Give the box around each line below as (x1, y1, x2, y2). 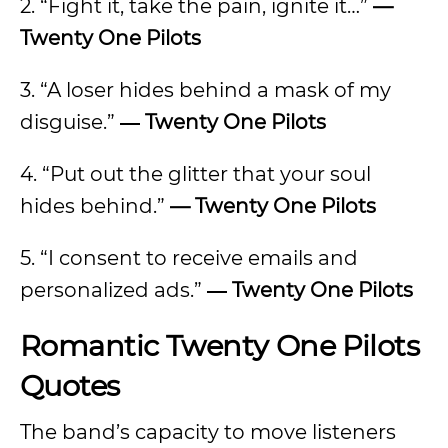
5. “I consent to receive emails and (20, 246, 358, 270)
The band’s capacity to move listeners (20, 420, 396, 444)
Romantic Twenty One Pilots (20, 328, 420, 363)
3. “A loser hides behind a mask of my (20, 78, 391, 102)
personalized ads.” (20, 278, 207, 302)
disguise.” (20, 110, 120, 134)
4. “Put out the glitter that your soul (20, 162, 371, 186)
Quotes (20, 368, 120, 403)
